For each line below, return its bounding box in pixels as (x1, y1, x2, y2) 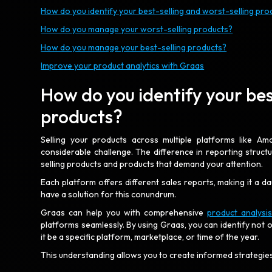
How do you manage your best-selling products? (41, 42, 227, 53)
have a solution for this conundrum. (41, 189, 178, 200)
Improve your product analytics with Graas (41, 60, 205, 71)
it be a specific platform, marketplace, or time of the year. (41, 231, 262, 242)
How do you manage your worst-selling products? (41, 24, 233, 35)
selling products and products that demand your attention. (41, 158, 265, 169)
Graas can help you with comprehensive (41, 207, 208, 218)
